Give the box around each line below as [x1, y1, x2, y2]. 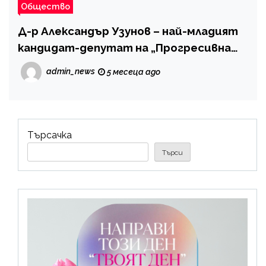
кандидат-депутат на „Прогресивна [18, 40, 231, 54]
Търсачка [27, 129, 72, 141]
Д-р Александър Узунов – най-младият [18, 24, 238, 37]
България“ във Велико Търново [18, 57, 194, 71]
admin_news [46, 66, 95, 76]
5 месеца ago [105, 66, 160, 77]
